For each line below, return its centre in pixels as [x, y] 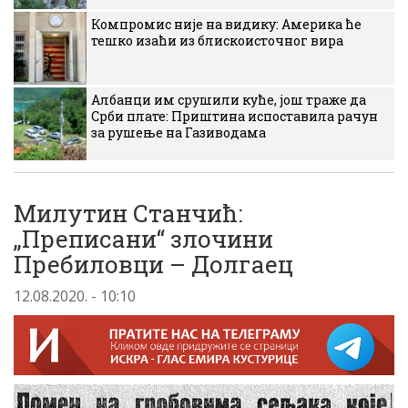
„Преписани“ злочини [143, 239]
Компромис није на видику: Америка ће [226, 24]
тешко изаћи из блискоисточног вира [217, 41]
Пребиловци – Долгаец [153, 264]
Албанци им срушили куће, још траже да [229, 100]
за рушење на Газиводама [178, 133]
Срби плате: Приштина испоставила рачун [235, 116]
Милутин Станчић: [128, 213]
